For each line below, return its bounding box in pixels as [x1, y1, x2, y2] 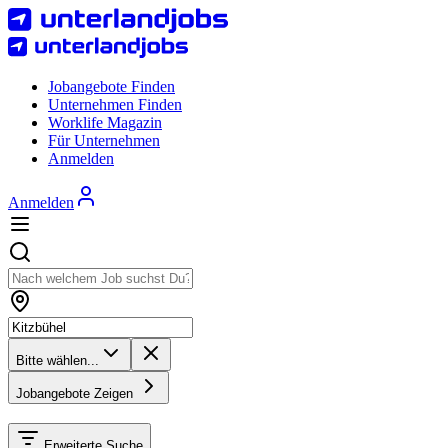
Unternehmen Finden [48, 96, 182, 114]
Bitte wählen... [16, 353, 99, 369]
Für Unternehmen [48, 132, 160, 150]
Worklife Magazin [48, 114, 162, 132]
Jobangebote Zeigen [16, 386, 137, 402]
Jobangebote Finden [48, 78, 175, 96]
